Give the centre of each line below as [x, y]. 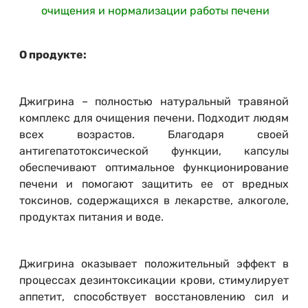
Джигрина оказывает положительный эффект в [154, 264]
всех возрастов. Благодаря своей [154, 135]
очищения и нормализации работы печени [155, 11]
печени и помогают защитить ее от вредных [154, 184]
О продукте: [53, 55]
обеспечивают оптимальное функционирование [154, 168]
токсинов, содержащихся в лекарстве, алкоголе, [154, 201]
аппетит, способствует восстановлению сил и [154, 297]
